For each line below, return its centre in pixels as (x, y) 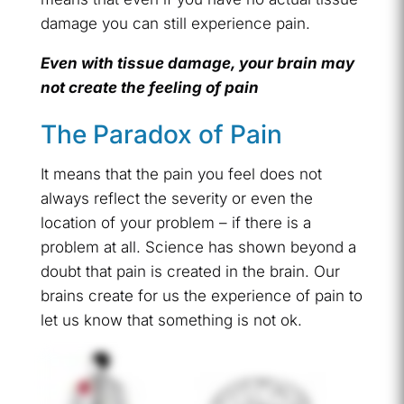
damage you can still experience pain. (175, 23)
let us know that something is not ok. (171, 320)
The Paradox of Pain (161, 134)
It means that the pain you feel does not (181, 174)
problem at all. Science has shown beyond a (198, 247)
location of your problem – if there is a (175, 222)
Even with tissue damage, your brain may (197, 63)
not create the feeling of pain (149, 87)
